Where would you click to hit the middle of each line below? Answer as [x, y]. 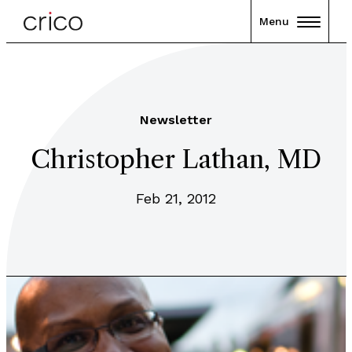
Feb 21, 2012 [176, 198]
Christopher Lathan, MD [176, 159]
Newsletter [176, 120]
